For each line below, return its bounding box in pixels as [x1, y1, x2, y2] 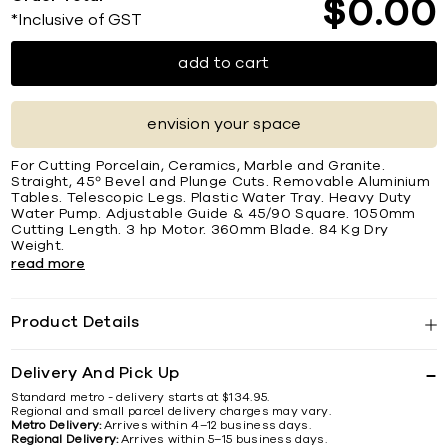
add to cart [178, 55, 270, 72]
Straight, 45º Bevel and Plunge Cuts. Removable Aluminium [11, 175, 431, 190]
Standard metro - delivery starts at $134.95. [11, 391, 270, 404]
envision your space [147, 116, 301, 133]
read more [11, 257, 85, 272]
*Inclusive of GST [11, 12, 143, 29]
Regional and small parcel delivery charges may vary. [11, 405, 331, 418]
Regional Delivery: [11, 433, 119, 446]
